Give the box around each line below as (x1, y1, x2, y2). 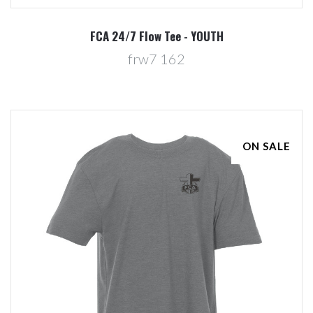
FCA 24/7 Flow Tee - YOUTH (89, 27, 224, 45)
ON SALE (242, 139, 291, 152)
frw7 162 (128, 50, 185, 67)
